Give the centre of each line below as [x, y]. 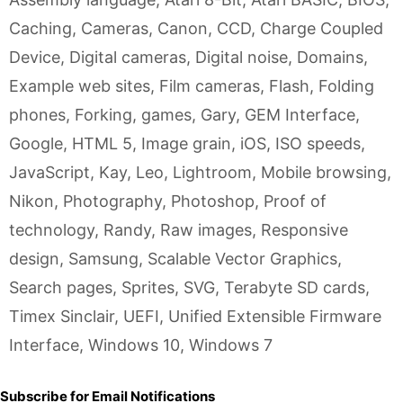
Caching [40, 28]
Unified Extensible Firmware [275, 316]
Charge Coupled [322, 28]
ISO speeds [318, 143]
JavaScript [49, 172]
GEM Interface [300, 115]
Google [36, 143]
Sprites [148, 287]
